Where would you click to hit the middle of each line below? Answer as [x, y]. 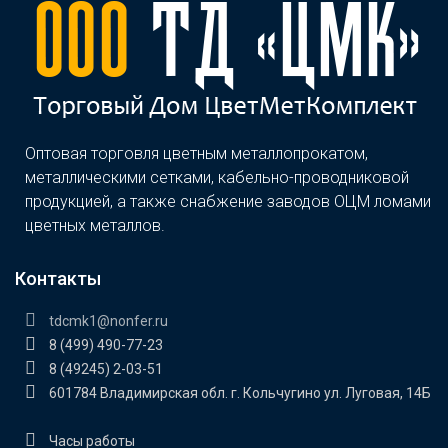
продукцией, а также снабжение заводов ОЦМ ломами [228, 202]
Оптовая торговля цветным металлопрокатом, [196, 154]
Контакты [58, 279]
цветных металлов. [95, 226]
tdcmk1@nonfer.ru [107, 321]
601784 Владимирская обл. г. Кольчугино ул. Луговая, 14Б [238, 393]
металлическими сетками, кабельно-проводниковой [217, 178]
